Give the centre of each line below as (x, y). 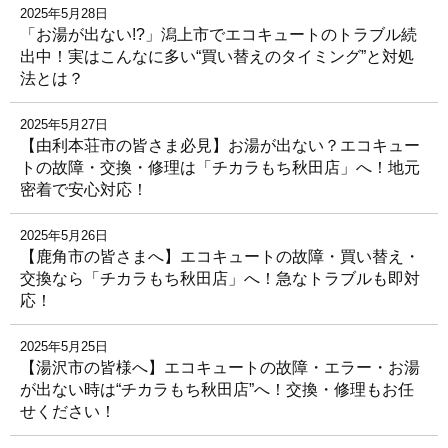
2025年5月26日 (64, 236)
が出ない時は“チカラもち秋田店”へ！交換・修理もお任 (217, 390)
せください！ (68, 412)
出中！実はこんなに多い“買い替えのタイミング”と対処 (217, 57)
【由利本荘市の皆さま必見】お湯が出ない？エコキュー (220, 146)
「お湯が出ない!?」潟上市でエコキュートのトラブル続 (218, 35)
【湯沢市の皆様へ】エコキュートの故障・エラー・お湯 (220, 368)
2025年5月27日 (64, 125)
